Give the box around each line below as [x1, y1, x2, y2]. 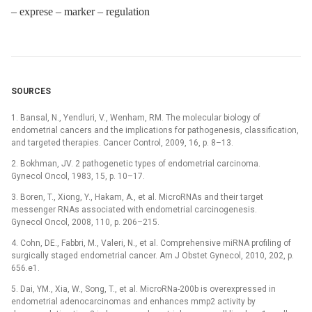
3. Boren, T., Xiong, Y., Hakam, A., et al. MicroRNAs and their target [11, 192, 263, 203]
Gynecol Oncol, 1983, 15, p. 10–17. [11, 171, 145, 182]
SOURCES [11, 86, 51, 97]
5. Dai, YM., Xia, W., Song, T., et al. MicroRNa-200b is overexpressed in [11, 284, 276, 295]
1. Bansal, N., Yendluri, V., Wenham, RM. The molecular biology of [11, 113, 260, 123]
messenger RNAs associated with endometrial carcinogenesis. [11, 205, 257, 215]
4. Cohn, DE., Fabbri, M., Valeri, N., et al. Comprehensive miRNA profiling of [11, 238, 291, 249]
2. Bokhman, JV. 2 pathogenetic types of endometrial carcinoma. [11, 159, 260, 169]
